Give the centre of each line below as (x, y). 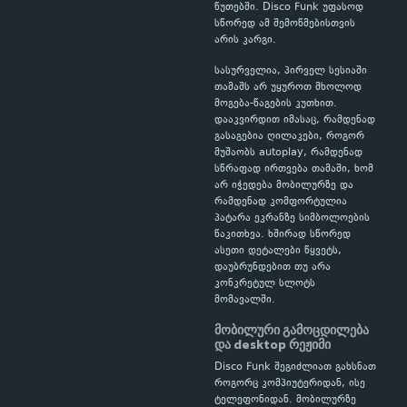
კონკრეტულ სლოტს (265, 284)
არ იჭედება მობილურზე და (284, 186)
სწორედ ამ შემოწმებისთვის (285, 24)
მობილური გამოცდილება (292, 330)
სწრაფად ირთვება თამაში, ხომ (294, 169)
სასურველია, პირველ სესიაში (291, 71)
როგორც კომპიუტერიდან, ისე (290, 384)
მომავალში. (245, 300)
